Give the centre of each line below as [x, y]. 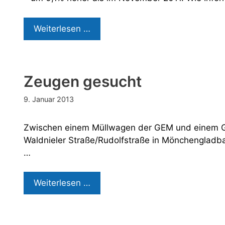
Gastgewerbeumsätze [135, 28]
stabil [101, 40]
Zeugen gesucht [83, 81]
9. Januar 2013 [49, 99]
